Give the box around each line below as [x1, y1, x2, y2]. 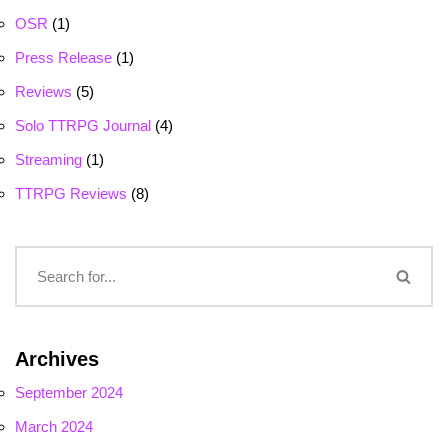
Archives [15, 348, 99, 371]
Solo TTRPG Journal [15, 117, 151, 135]
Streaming [15, 151, 82, 169]
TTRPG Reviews [15, 185, 127, 203]
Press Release [15, 49, 112, 67]
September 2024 [15, 384, 123, 402]
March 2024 [15, 418, 93, 436]
